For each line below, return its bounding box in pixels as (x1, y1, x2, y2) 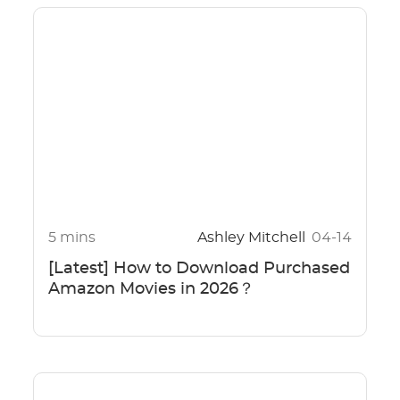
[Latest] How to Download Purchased (47, 260, 350, 277)
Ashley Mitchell (197, 229, 310, 245)
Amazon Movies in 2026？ (47, 280, 254, 297)
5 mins (47, 229, 96, 245)
